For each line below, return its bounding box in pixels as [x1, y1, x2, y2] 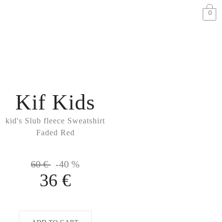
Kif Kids [15, 90, 96, 114]
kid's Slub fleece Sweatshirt [5, 116, 106, 125]
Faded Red [36, 128, 75, 137]
